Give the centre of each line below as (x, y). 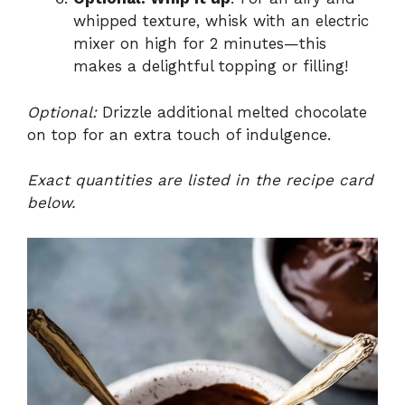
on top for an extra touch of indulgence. (179, 134)
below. (52, 203)
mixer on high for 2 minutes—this (200, 44)
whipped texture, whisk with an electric (221, 21)
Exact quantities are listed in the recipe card (200, 180)
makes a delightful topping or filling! (211, 66)
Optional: (62, 112)
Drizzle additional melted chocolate (232, 112)
